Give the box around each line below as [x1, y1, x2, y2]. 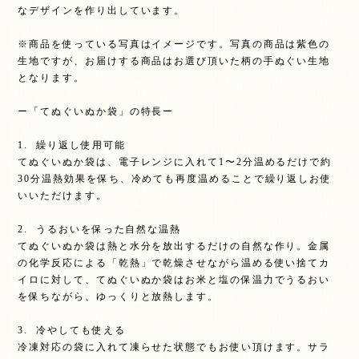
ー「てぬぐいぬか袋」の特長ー [18, 106, 175, 117]
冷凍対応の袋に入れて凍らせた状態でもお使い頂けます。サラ [18, 341, 331, 353]
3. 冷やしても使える [18, 325, 126, 336]
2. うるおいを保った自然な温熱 [18, 224, 182, 235]
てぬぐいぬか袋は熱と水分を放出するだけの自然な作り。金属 [18, 240, 331, 252]
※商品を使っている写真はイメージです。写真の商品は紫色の [18, 38, 331, 50]
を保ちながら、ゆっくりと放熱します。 [18, 291, 219, 302]
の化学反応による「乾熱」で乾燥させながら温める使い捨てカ [18, 257, 331, 268]
